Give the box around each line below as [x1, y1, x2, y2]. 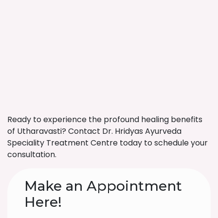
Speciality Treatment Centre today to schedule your [7, 137, 208, 149]
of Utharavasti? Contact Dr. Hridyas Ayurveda [7, 126, 182, 137]
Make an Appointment [24, 178, 182, 195]
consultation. [7, 149, 56, 161]
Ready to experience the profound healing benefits [7, 114, 202, 126]
